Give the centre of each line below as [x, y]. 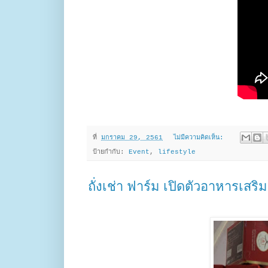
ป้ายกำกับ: [111, 152]
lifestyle [177, 152]
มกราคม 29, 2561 [132, 138]
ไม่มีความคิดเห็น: [200, 138]
